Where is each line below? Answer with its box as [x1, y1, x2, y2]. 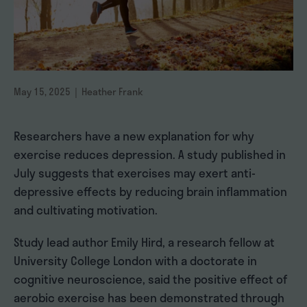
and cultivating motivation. [14, 201, 158, 219]
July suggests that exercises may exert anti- [14, 164, 256, 182]
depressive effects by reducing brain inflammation [14, 182, 287, 201]
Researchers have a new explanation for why [14, 127, 254, 145]
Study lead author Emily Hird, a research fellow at [14, 233, 275, 251]
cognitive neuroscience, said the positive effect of [14, 270, 287, 288]
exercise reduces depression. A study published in [14, 145, 286, 164]
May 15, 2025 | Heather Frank [14, 84, 143, 99]
